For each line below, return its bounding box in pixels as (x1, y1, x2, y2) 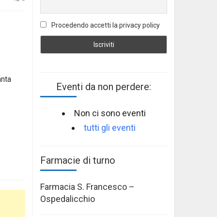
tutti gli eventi (84, 122, 136, 133)
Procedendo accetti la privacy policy (50, 21, 160, 30)
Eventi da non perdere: (56, 80, 151, 93)
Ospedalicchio (40, 193, 95, 204)
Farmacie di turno (40, 154, 115, 166)
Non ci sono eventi (74, 108, 146, 118)
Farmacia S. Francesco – (40, 181, 135, 192)
